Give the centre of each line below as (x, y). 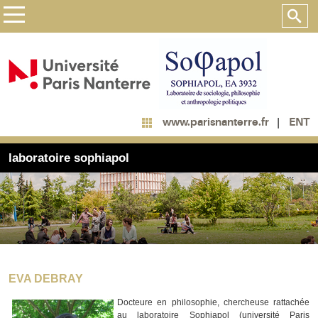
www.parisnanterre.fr (216, 122)
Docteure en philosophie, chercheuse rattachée (213, 303)
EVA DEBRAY (46, 279)
